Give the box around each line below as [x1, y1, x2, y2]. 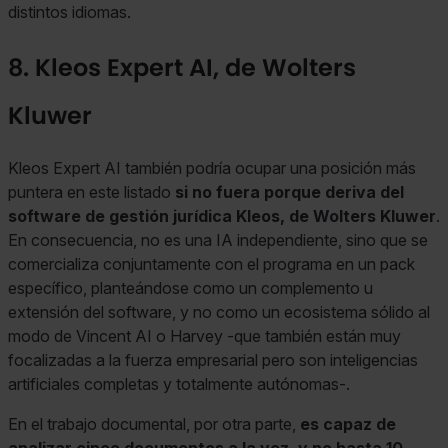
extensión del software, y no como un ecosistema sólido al [8, 302, 430, 323]
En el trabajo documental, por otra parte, [8, 414, 300, 435]
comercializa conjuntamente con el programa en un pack [8, 254, 415, 275]
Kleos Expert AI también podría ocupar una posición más [8, 158, 416, 179]
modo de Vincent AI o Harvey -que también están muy [8, 326, 401, 347]
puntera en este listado [8, 182, 171, 203]
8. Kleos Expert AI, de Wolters [8, 51, 356, 85]
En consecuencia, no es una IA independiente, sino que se [8, 230, 428, 251]
